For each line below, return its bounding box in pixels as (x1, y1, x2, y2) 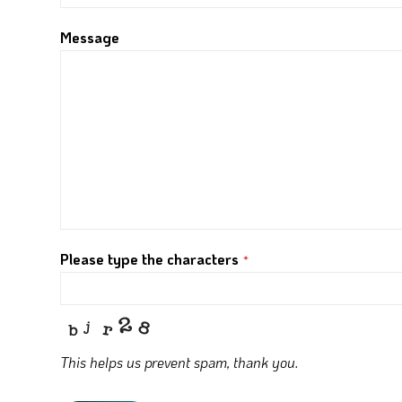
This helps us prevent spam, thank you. (60, 353, 299, 371)
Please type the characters (60, 249, 239, 268)
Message (60, 28, 119, 47)
